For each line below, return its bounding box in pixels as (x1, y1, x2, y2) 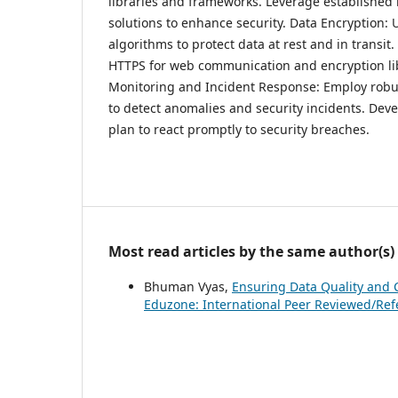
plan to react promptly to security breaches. (108, 120, 370, 138)
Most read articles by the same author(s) (108, 241, 394, 261)
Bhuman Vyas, (144, 277, 232, 295)
